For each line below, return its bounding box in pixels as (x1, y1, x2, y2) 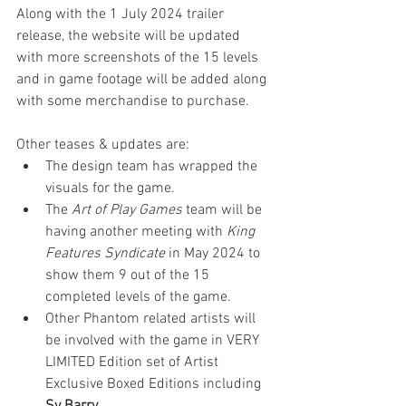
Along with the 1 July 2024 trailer (16, 5, 227, 24)
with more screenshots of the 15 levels (16, 49, 262, 67)
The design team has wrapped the (45, 158, 261, 176)
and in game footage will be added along (16, 71, 270, 89)
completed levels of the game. (45, 288, 231, 306)
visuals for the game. (45, 179, 175, 198)
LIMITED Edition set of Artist (45, 353, 222, 372)
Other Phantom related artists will (45, 310, 259, 328)
